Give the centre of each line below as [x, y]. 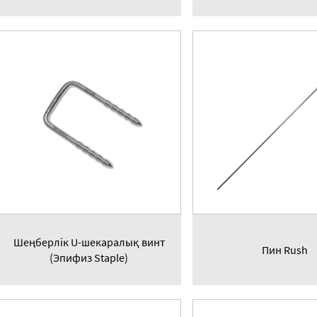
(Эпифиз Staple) [89, 258]
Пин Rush [284, 250]
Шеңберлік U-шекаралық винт [89, 242]
